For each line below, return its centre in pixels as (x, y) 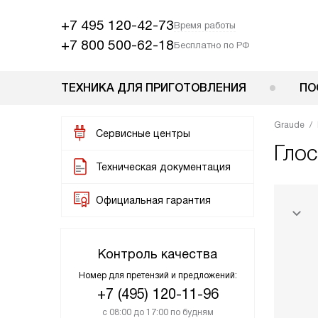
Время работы (205, 25)
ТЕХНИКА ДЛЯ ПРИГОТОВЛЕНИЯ (154, 88)
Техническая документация (163, 167)
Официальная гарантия (153, 200)
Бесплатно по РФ (212, 45)
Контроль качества (158, 254)
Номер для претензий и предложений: (158, 275)
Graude (289, 125)
